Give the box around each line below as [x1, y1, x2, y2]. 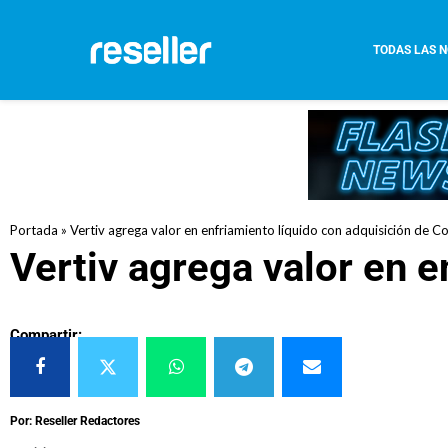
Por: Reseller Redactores [10, 414, 140, 428]
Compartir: [10, 326, 82, 344]
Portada [10, 222, 58, 238]
